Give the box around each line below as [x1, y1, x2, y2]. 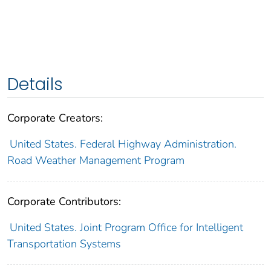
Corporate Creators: [7, 111, 103, 126]
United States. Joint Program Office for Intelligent [9, 220, 243, 235]
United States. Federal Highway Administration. [9, 137, 237, 152]
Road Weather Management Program [7, 153, 184, 168]
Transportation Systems [7, 237, 121, 252]
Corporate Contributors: [7, 194, 121, 209]
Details [7, 73, 63, 97]
